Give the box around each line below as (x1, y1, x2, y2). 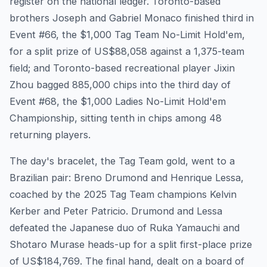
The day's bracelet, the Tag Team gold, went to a (10, 155, 235, 167)
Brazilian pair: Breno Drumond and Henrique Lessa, (10, 172, 244, 184)
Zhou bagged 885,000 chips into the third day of (10, 79, 231, 91)
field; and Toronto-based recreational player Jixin (10, 62, 235, 74)
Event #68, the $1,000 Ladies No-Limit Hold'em (10, 95, 226, 108)
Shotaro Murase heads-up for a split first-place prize (10, 238, 252, 251)
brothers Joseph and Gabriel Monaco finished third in (10, 12, 254, 24)
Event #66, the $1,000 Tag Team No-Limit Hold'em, (10, 29, 245, 41)
